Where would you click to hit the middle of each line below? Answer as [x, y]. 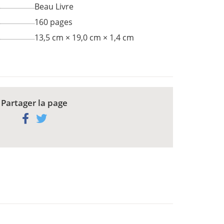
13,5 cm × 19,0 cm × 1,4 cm [84, 38]
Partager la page [34, 103]
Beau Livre [54, 7]
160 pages [53, 22]
